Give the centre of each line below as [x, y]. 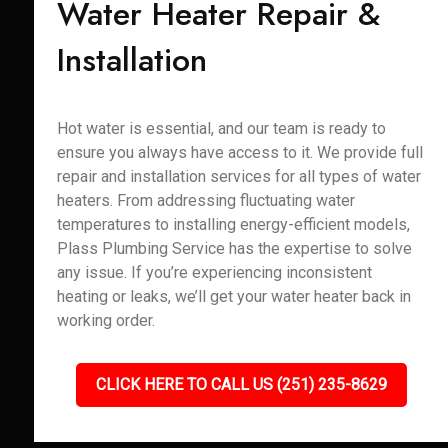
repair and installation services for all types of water [238, 176]
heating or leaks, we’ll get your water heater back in [233, 296]
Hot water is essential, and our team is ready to [221, 128]
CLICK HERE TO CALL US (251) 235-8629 [241, 384]
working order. [105, 320]
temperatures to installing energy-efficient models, [233, 224]
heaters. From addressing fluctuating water [205, 200]
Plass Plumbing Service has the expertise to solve [234, 248]
